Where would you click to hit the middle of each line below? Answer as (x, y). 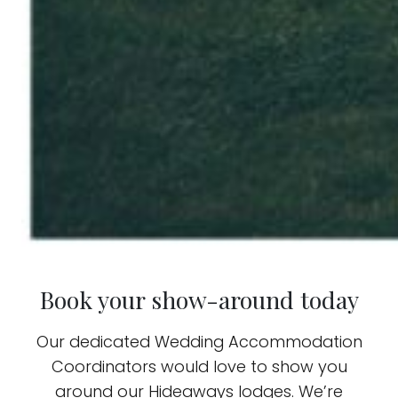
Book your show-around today (199, 300)
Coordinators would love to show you (199, 367)
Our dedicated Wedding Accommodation (199, 342)
